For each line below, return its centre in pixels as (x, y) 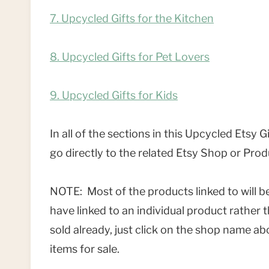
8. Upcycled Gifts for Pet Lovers (130, 57)
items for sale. (85, 249)
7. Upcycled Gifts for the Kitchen (132, 19)
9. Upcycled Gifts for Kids (114, 95)
